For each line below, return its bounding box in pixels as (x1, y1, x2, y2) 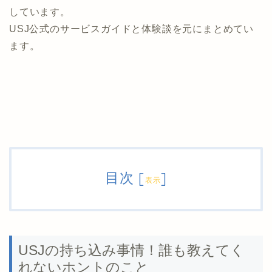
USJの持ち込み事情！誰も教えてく (18, 242, 245, 259)
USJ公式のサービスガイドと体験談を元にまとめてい (9, 24, 254, 35)
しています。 (9, 7, 70, 18)
